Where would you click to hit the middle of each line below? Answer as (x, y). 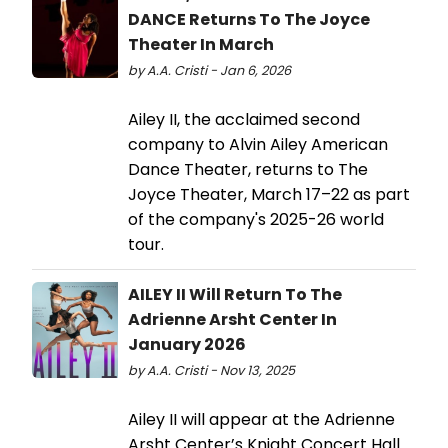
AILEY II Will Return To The (235, 294)
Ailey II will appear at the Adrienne (261, 419)
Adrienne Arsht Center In (232, 319)
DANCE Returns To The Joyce (249, 19)
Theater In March (201, 44)
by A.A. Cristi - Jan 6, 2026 (209, 70)
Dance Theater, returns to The (248, 169)
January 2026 (187, 344)
